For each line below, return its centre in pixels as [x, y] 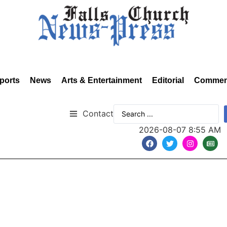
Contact [98, 113]
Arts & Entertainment [102, 80]
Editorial [168, 80]
